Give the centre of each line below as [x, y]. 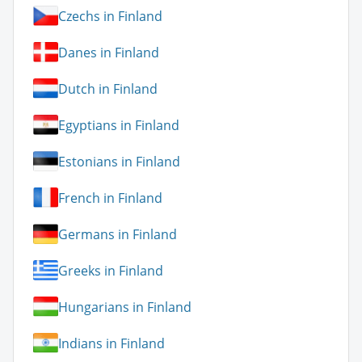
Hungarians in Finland [125, 307]
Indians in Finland [112, 343]
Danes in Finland [109, 52]
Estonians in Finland [119, 161]
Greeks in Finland [111, 270]
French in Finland [110, 198]
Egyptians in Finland [119, 125]
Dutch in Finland [108, 88]
